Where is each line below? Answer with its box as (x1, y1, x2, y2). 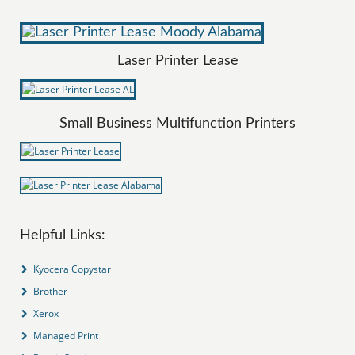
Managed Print (33, 328, 99, 342)
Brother (33, 284, 68, 298)
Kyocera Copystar (33, 261, 112, 276)
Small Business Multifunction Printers (59, 116, 296, 131)
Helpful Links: (20, 227, 106, 242)
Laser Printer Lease (116, 53, 239, 68)
